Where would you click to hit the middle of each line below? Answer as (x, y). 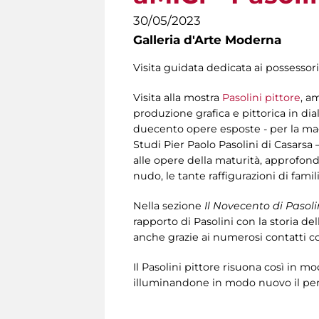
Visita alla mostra (178, 98)
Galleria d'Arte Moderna (207, 40)
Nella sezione (169, 206)
